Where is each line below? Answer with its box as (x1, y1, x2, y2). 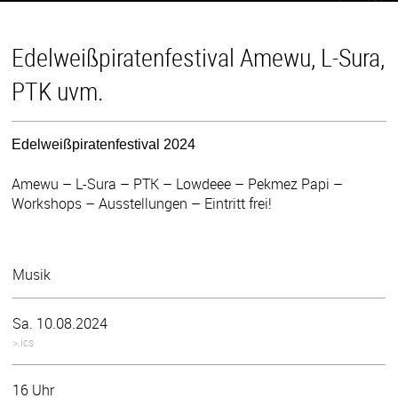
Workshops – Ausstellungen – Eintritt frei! (12, 193, 273, 213)
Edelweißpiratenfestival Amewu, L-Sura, (12, 40, 386, 75)
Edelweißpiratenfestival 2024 (12, 137, 196, 153)
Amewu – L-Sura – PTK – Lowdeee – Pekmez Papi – (12, 173, 344, 194)
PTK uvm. (12, 74, 105, 108)
